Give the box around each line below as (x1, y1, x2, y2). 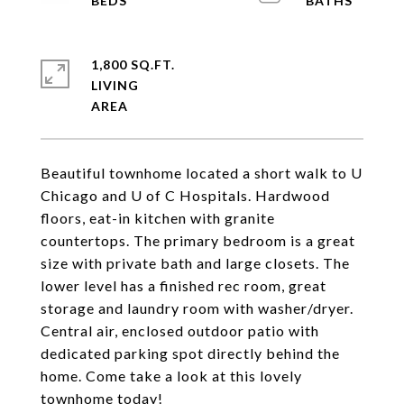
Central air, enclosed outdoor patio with (41, 322, 319, 339)
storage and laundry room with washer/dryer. (41, 299, 353, 317)
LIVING (91, 78, 139, 93)
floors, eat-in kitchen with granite (41, 209, 275, 226)
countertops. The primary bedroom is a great (41, 232, 355, 249)
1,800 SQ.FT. (91, 57, 175, 72)
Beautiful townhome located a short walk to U (41, 164, 363, 181)
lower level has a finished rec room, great (41, 277, 326, 294)
